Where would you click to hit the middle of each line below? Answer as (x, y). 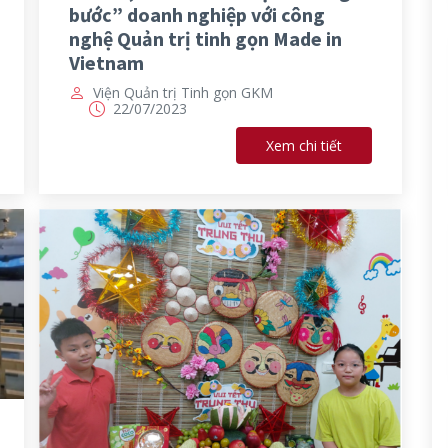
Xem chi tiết (303, 146)
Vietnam (106, 63)
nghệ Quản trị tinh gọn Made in (205, 39)
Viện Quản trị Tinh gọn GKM (183, 93)
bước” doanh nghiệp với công (197, 15)
